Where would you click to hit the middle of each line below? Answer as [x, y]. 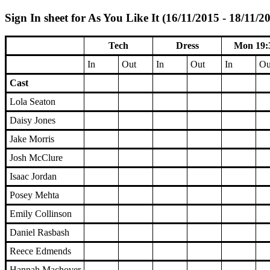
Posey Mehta [34, 195]
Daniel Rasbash [39, 233]
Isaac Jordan [33, 177]
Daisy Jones [33, 121]
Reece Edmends [40, 251]
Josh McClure [36, 158]
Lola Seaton [33, 102]
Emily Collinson [41, 214]
